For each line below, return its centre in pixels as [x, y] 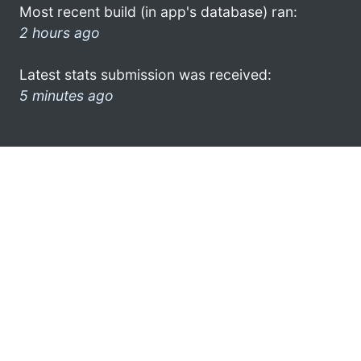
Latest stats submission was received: [145, 74]
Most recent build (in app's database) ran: [158, 11]
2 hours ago [60, 32]
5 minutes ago [66, 95]
